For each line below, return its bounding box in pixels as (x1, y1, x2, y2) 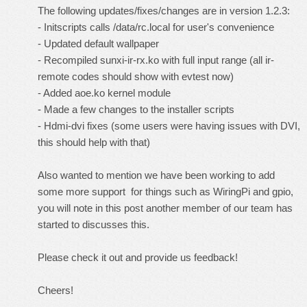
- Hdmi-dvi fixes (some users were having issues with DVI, (38, 120, 300, 132)
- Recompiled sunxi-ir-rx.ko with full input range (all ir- (38, 54, 274, 66)
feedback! (194, 251, 238, 263)
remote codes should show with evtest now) (38, 71, 234, 82)
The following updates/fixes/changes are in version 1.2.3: (38, 5, 290, 16)
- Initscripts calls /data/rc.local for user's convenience (38, 21, 274, 33)
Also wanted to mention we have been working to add (38, 169, 275, 181)
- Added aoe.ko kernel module (38, 87, 171, 99)
